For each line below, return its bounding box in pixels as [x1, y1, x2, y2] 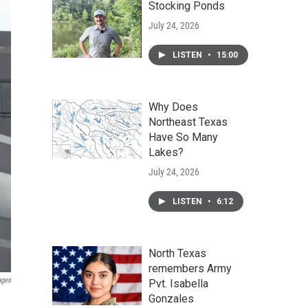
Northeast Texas [148, 115, 228, 129]
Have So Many [148, 131, 218, 144]
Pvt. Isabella [148, 277, 208, 290]
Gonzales [148, 292, 194, 305]
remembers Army [148, 262, 232, 275]
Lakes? [148, 146, 184, 159]
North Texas [148, 247, 206, 260]
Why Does [148, 100, 198, 113]
